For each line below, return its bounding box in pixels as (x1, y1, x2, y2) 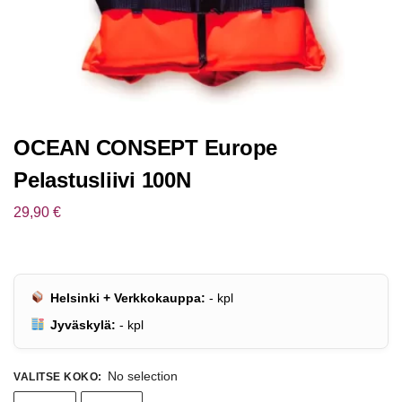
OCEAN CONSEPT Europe (13, 135, 278, 160)
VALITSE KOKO (13, 370, 98, 383)
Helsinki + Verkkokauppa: (50, 290, 206, 305)
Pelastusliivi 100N (13, 168, 191, 192)
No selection (108, 368, 178, 383)
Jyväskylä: (50, 317, 117, 332)
